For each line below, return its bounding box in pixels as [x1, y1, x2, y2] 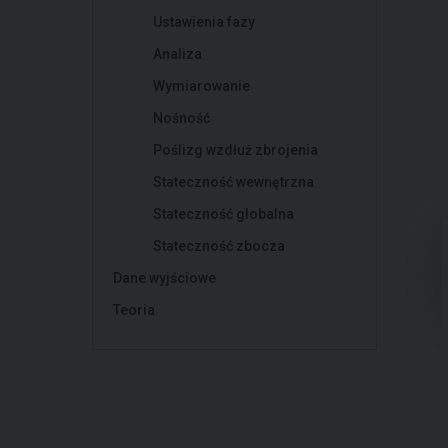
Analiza [153, 46, 202, 62]
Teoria [113, 302, 155, 318]
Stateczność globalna [153, 206, 294, 222]
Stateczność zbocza [153, 238, 285, 254]
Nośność [153, 110, 210, 126]
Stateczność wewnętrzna [153, 174, 314, 190]
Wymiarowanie [153, 78, 250, 94]
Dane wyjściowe [113, 270, 216, 286]
